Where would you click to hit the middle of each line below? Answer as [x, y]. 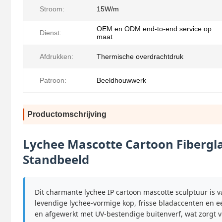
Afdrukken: [56, 57]
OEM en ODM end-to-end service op [154, 29]
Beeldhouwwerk [121, 81]
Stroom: [52, 9]
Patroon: [53, 81]
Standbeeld [56, 160]
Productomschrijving [67, 114]
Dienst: [51, 33]
